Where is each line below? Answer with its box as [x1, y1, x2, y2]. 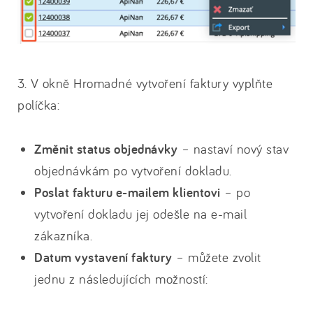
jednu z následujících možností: [34, 270, 208, 288]
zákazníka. [34, 227, 92, 245]
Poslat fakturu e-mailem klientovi [34, 184, 221, 202]
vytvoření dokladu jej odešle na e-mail [34, 205, 247, 223]
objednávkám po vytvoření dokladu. [34, 162, 232, 180]
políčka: [17, 96, 59, 114]
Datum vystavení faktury [34, 249, 173, 267]
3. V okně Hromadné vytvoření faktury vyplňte [17, 75, 272, 92]
